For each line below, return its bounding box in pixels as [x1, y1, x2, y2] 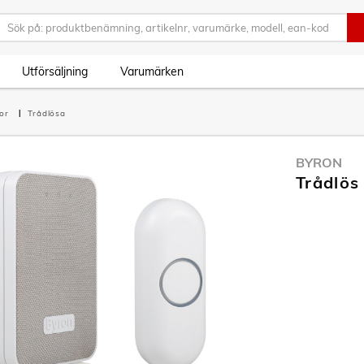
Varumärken [120, 64, 184, 79]
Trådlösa [28, 108, 66, 119]
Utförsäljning [22, 64, 88, 79]
